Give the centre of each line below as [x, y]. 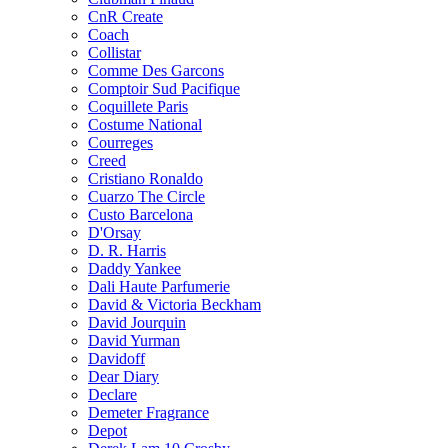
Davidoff [116, 358]
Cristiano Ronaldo [145, 178]
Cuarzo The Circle [146, 196]
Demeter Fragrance [148, 412]
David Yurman [134, 340]
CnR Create [125, 16]
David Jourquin [137, 322]
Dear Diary [123, 376]
